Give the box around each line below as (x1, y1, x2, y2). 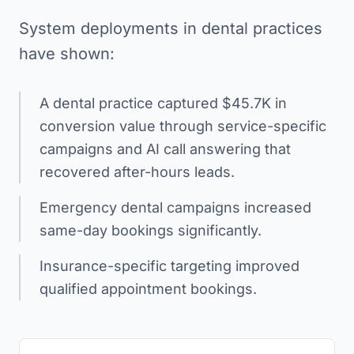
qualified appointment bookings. (40, 280, 257, 297)
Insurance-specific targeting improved (40, 257, 299, 274)
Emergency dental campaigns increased (40, 198, 311, 216)
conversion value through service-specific (40, 117, 326, 134)
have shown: (19, 43, 115, 63)
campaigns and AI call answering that (40, 140, 291, 157)
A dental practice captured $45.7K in (40, 94, 287, 111)
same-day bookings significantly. (40, 221, 262, 239)
